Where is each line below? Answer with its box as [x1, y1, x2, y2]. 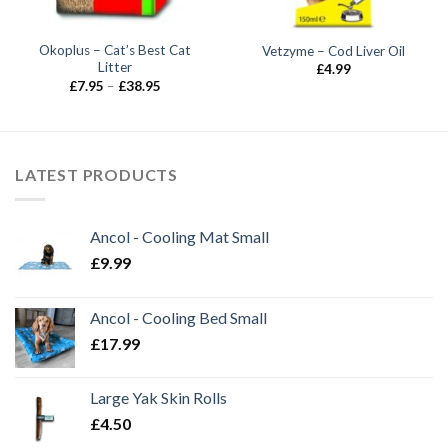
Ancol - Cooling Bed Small [90, 307, 267, 327]
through [159, 115, 208, 132]
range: [159, 89, 196, 106]
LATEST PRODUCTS [15, 165, 178, 185]
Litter [97, 59, 132, 76]
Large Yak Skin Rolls [90, 387, 227, 407]
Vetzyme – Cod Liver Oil [262, 42, 405, 59]
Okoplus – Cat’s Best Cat [38, 42, 191, 59]
